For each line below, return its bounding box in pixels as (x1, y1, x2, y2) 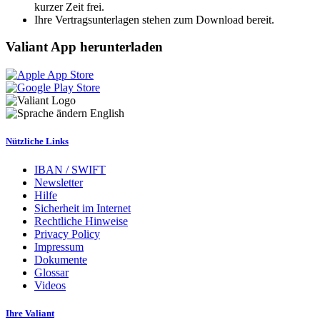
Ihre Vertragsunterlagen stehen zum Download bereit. (34, 13, 274, 26)
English (90, 107, 124, 120)
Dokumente (34, 253, 87, 266)
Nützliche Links (6, 136, 69, 147)
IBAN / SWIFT (34, 163, 106, 176)
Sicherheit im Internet (34, 201, 131, 214)
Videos (34, 279, 66, 291)
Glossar (34, 266, 69, 279)
